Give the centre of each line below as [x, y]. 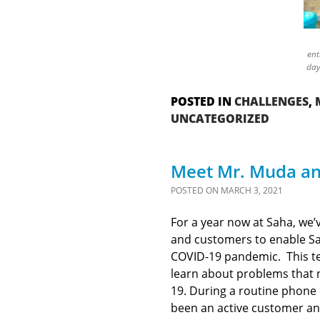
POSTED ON [195, 190]
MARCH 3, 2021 [251, 190]
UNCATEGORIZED [220, 119]
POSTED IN [202, 101]
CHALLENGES [271, 101]
